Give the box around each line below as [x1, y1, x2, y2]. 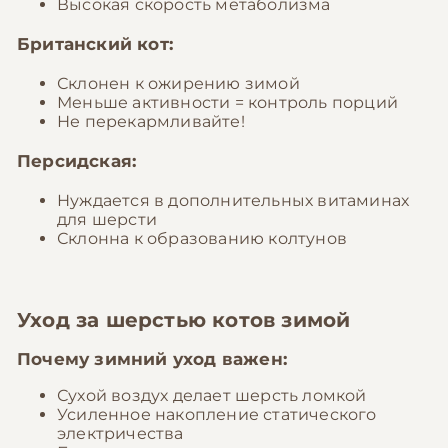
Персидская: [17, 151, 137, 171]
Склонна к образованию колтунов [57, 229, 347, 248]
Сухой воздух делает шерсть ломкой [57, 386, 367, 405]
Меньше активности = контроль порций [57, 93, 398, 112]
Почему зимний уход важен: [17, 349, 287, 369]
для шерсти [57, 210, 157, 229]
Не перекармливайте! [57, 112, 245, 131]
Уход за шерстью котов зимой [17, 308, 351, 332]
